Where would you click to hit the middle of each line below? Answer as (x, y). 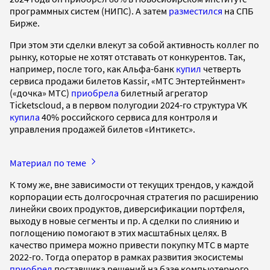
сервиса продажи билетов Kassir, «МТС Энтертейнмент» (127, 80)
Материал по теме (49, 162)
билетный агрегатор (163, 93)
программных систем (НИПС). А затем (89, 11)
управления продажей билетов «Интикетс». (103, 129)
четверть (221, 68)
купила (25, 117)
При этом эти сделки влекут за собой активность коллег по (134, 44)
